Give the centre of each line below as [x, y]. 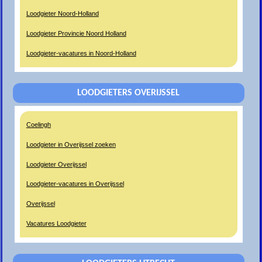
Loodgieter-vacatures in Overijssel [75, 184]
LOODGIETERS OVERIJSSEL [129, 93]
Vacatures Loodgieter [56, 223]
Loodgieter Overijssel [56, 164]
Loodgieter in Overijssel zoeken [71, 144]
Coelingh [38, 125]
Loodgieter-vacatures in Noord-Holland [81, 53]
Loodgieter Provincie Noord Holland [76, 33]
